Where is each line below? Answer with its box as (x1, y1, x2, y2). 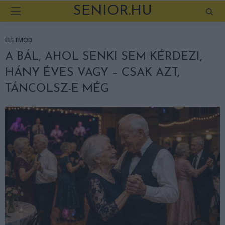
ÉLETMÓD (5, 36, 33, 44)
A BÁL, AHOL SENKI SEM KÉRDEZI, (5, 51, 202, 63)
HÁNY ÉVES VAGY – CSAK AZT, (5, 67, 180, 79)
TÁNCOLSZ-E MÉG (5, 83, 109, 95)
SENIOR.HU (73, 4, 152, 18)
